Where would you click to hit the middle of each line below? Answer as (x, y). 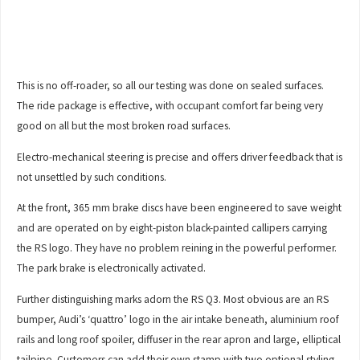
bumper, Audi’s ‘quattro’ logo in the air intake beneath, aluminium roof (178, 319)
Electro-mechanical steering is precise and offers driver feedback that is (180, 157)
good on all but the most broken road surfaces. (124, 126)
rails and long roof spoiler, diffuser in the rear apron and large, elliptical (179, 339)
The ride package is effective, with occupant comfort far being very (170, 106)
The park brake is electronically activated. (112, 268)
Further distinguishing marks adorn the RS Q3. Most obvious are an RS (173, 299)
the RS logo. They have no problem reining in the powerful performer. (177, 248)
